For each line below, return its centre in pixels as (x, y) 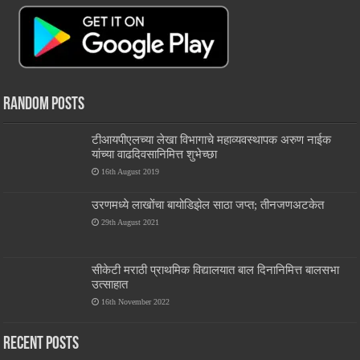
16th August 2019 (131, 171)
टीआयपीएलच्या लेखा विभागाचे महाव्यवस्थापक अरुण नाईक (212, 139)
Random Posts (44, 104)
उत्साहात (110, 284)
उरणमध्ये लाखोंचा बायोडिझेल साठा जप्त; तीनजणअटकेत (208, 204)
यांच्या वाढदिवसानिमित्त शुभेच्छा (155, 153)
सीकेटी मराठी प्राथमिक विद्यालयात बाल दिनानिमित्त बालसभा (216, 270)
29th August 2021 (131, 222)
